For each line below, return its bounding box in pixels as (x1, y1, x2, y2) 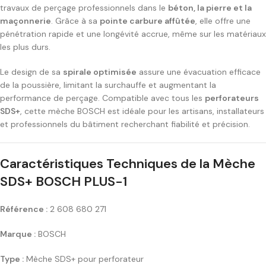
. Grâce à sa (51, 15, 100, 27)
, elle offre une (195, 15, 251, 27)
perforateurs (205, 93, 259, 104)
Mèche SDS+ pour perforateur (24, 254, 144, 265)
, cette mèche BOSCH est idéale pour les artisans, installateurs (20, 106, 264, 117)
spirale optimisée (63, 66, 137, 78)
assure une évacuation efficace (137, 66, 261, 78)
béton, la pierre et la (168, 2, 252, 14)
